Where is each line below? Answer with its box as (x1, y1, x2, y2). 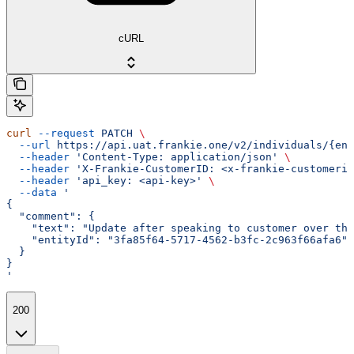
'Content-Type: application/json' (70, 150, 278, 163)
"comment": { (6, 209, 95, 222)
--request (32, 126, 95, 139)
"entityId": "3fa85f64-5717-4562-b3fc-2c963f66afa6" (6, 233, 348, 246)
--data (6, 186, 57, 198)
